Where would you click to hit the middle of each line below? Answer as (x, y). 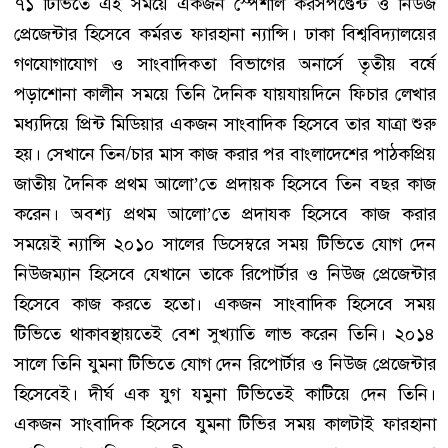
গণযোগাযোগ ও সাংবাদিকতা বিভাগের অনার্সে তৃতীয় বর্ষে (225, 63)
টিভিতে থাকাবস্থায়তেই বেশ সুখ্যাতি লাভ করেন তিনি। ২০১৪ (225, 333)
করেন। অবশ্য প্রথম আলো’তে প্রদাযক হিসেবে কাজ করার (225, 213)
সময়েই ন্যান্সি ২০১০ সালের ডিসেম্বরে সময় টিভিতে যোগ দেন (225, 243)
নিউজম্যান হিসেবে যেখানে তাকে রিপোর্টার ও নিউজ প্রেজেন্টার (225, 273)
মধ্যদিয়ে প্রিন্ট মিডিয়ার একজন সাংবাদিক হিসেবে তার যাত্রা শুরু (225, 123)
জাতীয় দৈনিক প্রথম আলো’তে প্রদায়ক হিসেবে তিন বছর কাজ (225, 183)
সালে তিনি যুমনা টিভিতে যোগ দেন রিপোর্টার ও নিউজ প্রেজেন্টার (225, 363)
